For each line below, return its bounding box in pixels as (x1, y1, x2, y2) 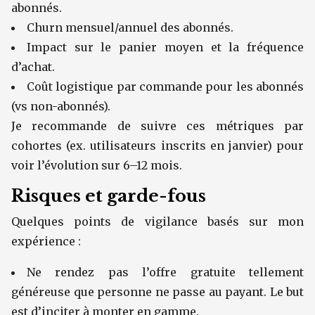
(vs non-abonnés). (11, 99, 111, 113)
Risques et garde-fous (11, 186, 206, 206)
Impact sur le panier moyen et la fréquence (27, 40, 304, 54)
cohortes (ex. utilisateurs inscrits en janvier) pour (11, 139, 304, 153)
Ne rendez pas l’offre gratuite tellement (27, 265, 304, 279)
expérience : (11, 234, 81, 248)
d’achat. (11, 60, 55, 74)
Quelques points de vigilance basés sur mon (11, 214, 304, 229)
